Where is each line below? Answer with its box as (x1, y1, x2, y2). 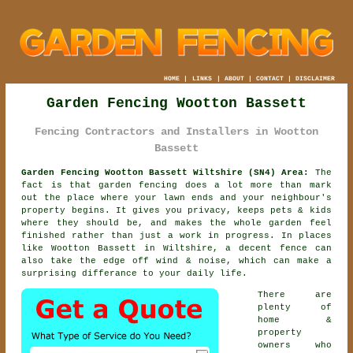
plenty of (258, 302, 332, 312)
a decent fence (225, 243, 307, 253)
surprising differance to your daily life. (21, 268, 248, 278)
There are (258, 289, 332, 299)
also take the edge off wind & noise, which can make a (21, 255, 332, 266)
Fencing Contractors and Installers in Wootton (35, 125, 318, 139)
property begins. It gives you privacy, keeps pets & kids (21, 205, 332, 215)
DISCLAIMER (295, 74, 335, 82)
